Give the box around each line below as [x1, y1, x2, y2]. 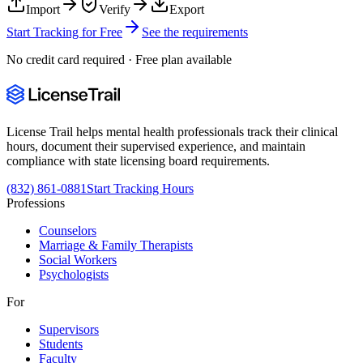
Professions [6, 196, 65, 211]
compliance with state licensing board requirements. [6, 154, 270, 169]
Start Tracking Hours [87, 181, 194, 196]
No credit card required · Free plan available [6, 53, 232, 67]
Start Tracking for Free [6, 25, 122, 40]
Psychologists [39, 267, 109, 282]
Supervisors [39, 322, 99, 337]
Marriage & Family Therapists [39, 238, 193, 253]
